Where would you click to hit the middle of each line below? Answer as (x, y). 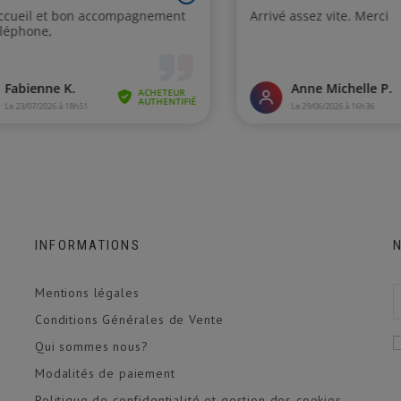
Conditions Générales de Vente (129, 320)
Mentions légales (87, 293)
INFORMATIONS (87, 246)
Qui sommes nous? (91, 347)
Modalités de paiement (105, 374)
